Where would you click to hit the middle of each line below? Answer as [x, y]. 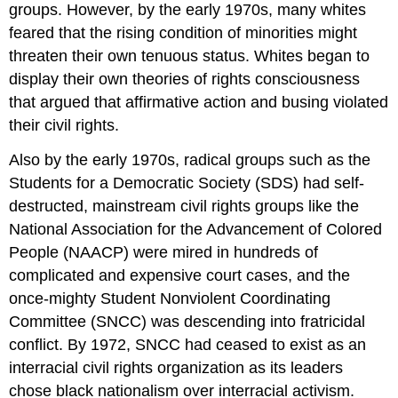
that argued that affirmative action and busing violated [199, 102]
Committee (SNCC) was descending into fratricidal [187, 321]
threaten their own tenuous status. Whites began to [190, 56]
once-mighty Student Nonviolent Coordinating [170, 298]
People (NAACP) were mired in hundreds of [164, 252]
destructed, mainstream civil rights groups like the [184, 206]
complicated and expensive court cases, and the [180, 275]
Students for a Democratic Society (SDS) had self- [187, 183]
